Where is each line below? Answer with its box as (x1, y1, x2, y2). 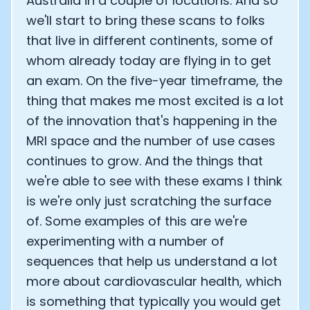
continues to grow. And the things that (26, 152, 263, 170)
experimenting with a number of (26, 232, 224, 250)
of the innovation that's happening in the (26, 112, 277, 129)
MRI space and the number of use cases (26, 132, 275, 149)
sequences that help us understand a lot (26, 253, 277, 270)
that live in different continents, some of (26, 32, 273, 49)
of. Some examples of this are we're (26, 212, 247, 230)
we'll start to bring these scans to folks (26, 12, 265, 29)
